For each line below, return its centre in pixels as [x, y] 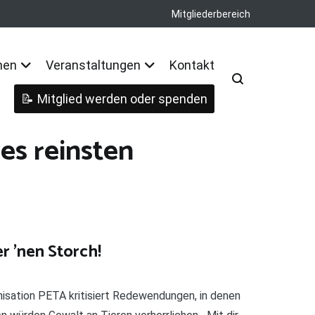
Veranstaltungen [93, 65]
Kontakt [192, 65]
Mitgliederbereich [211, 14]
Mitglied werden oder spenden [122, 98]
